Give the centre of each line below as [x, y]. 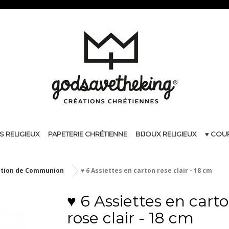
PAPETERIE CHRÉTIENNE [87, 134]
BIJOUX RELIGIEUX [166, 134]
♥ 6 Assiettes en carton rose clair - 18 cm [146, 170]
